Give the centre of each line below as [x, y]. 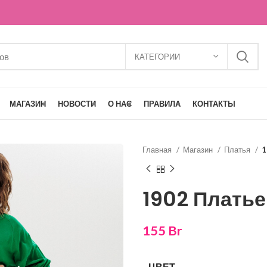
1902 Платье [204, 199]
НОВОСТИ [77, 103]
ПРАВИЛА [162, 103]
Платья [238, 150]
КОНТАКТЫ [214, 103]
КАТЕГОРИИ [157, 56]
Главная [158, 150]
